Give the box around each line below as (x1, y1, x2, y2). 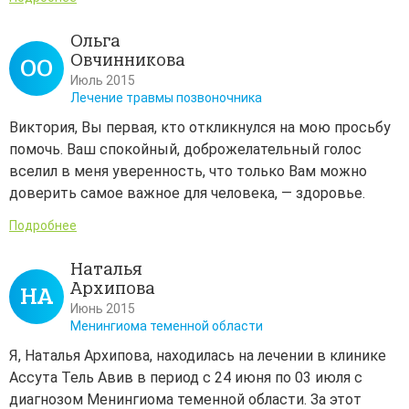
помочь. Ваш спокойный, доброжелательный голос (9, 141, 362, 159)
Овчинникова (70, 50, 185, 71)
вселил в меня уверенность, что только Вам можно (9, 163, 367, 181)
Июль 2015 (70, 73, 135, 89)
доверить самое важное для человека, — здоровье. (9, 184, 365, 203)
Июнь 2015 (70, 301, 135, 317)
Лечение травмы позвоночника (70, 90, 262, 106)
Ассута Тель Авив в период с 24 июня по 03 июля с (9, 369, 362, 387)
